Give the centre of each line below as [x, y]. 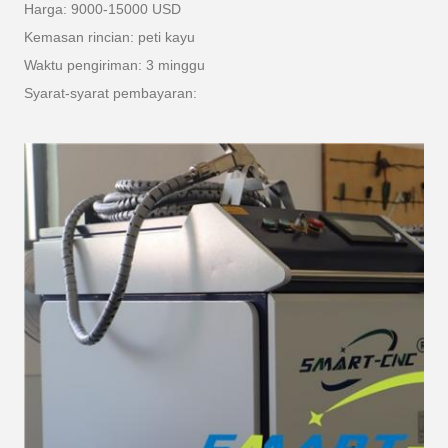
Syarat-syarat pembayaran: [110, 93]
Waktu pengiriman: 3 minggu [114, 65]
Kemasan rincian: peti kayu [109, 37]
